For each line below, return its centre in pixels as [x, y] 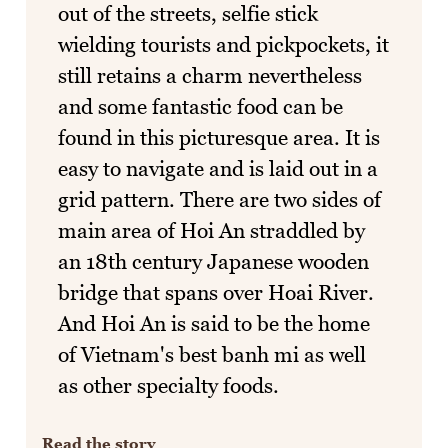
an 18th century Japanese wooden [213, 261]
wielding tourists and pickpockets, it [223, 44]
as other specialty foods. [168, 385]
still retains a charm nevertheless [210, 75]
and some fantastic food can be [200, 106]
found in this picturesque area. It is [219, 137]
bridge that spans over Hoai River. [216, 292]
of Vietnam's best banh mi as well [212, 354]
